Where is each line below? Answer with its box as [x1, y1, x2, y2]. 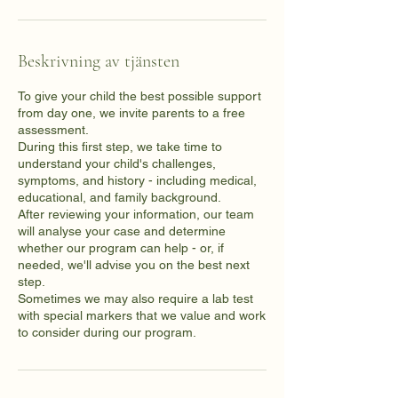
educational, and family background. [18, 190, 221, 205]
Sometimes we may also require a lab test [18, 291, 253, 306]
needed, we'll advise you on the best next [18, 258, 250, 273]
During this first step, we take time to [18, 139, 222, 155]
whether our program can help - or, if [18, 241, 224, 256]
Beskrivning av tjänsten [18, 51, 179, 73]
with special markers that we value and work [18, 308, 266, 323]
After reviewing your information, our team [18, 207, 254, 222]
